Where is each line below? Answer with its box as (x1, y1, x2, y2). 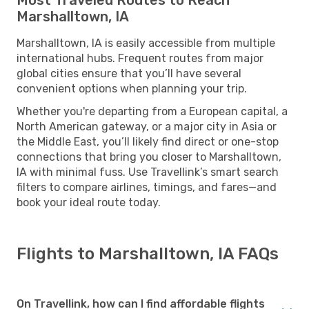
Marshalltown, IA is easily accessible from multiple (17, 36, 275, 50)
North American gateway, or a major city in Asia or (17, 119, 277, 133)
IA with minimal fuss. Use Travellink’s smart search (17, 165, 279, 179)
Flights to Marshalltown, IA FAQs (17, 243, 279, 263)
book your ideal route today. (17, 195, 161, 209)
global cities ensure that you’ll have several (17, 66, 241, 80)
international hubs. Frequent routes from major (17, 51, 263, 65)
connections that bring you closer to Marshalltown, (17, 150, 281, 163)
